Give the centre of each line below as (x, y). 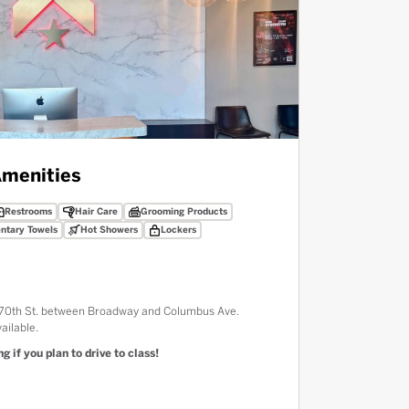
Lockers (178, 230)
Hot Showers (109, 230)
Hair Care (96, 212)
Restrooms (28, 212)
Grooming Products (184, 212)
